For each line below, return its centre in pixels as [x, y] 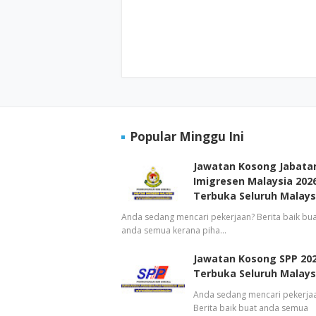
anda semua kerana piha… [174, 231]
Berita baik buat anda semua [251, 308]
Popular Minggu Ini [187, 137]
